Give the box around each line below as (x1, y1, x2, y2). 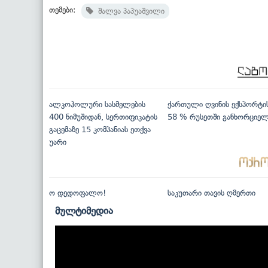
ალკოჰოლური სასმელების (49, 100, 145, 109)
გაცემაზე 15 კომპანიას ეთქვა (49, 125, 151, 135)
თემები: (49, 5, 75, 15)
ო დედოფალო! (49, 188, 106, 198)
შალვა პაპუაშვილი (93, 7, 165, 16)
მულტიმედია (55, 205, 113, 217)
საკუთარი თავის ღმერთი (167, 188, 255, 198)
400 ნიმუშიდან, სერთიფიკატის (49, 112, 157, 122)
